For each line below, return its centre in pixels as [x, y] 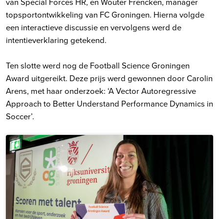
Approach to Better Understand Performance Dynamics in [109, 104]
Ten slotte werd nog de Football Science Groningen [98, 66]
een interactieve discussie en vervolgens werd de [94, 27]
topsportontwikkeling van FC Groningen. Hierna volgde [105, 15]
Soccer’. [20, 116]
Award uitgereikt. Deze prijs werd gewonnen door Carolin [109, 78]
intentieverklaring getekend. [57, 40]
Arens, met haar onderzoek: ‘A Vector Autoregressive [101, 91]
